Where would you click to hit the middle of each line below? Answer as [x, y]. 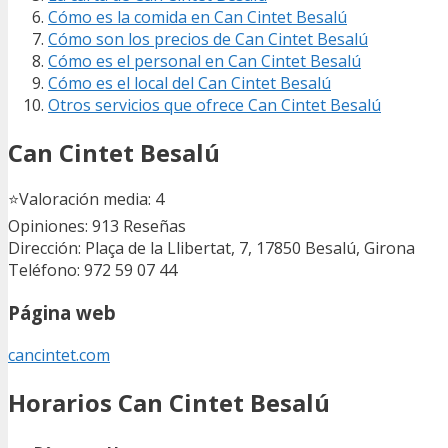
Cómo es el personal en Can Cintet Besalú [204, 60]
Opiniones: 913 [63, 226]
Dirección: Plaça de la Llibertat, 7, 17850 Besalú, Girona [211, 248]
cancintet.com [59, 354]
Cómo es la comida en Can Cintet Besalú [197, 16]
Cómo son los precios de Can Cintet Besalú [208, 38]
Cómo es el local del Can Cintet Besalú [189, 82]
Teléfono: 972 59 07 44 [92, 270]
